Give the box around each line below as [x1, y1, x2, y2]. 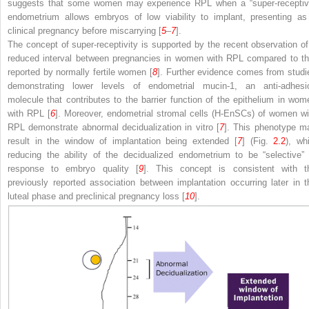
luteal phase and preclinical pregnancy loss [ [8, 190, 185, 201]
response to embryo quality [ [8, 163, 139, 174]
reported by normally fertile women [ [8, 66, 152, 77]
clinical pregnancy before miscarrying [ [8, 25, 161, 36]
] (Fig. [241, 135, 274, 146]
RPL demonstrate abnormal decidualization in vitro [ [8, 121, 219, 132]
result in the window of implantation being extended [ [8, 135, 237, 146]
